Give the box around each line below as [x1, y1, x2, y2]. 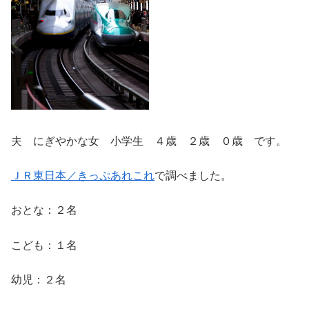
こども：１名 [11, 239, 77, 251]
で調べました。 [154, 170, 232, 182]
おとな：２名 [11, 204, 77, 217]
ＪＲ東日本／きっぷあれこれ [11, 170, 154, 182]
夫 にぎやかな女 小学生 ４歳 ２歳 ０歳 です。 [11, 134, 287, 147]
